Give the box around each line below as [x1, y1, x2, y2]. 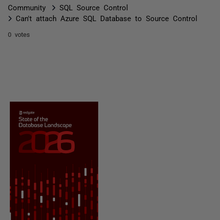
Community [8, 3, 46, 11]
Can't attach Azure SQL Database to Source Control [16, 14, 197, 22]
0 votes [8, 31, 30, 37]
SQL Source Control [59, 3, 128, 11]
